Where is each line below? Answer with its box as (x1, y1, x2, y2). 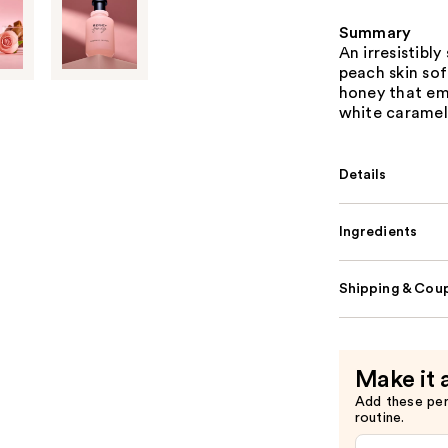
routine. (354, 411, 405, 425)
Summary (338, 25, 412, 41)
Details (338, 168, 387, 182)
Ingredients (338, 225, 418, 239)
